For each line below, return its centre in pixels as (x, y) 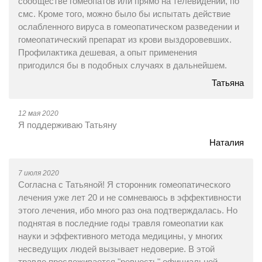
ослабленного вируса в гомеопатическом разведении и (129, 27)
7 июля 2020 (39, 173)
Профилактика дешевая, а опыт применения (108, 52)
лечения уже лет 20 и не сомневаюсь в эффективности (130, 197)
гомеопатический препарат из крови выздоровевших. (125, 39)
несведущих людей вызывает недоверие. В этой (116, 249)
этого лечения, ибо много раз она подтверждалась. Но (128, 210)
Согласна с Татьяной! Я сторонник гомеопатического (124, 185)
